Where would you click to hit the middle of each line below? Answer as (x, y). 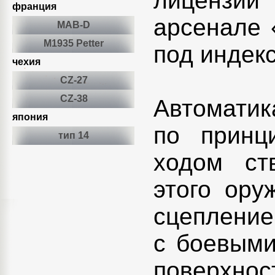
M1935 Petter (74, 43)
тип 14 (74, 135)
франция (34, 6)
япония (30, 117)
